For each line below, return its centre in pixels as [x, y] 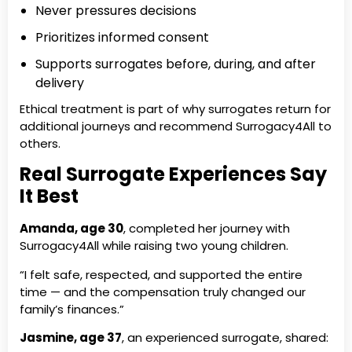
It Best [49, 196]
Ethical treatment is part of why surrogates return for [175, 108]
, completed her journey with [207, 229]
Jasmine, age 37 [71, 337]
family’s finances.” [72, 309]
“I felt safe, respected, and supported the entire [161, 274]
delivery [60, 82]
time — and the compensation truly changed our [163, 291]
